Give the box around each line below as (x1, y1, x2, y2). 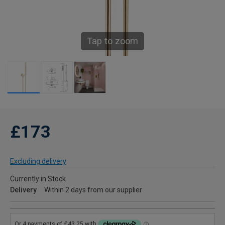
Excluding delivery (10, 157, 66, 166)
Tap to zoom (87, 36, 138, 47)
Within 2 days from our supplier (44, 186, 142, 194)
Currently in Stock (10, 175, 66, 183)
